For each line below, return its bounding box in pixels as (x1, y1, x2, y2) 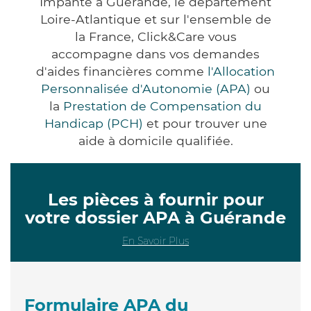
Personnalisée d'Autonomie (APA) (41, 81, 251, 96)
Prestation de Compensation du (63, 98, 262, 113)
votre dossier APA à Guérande (25, 207, 286, 228)
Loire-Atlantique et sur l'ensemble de (40, 11, 271, 26)
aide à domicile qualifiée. (78, 133, 233, 148)
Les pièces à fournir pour (47, 189, 264, 210)
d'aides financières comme (36, 63, 208, 78)
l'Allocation (208, 63, 275, 78)
